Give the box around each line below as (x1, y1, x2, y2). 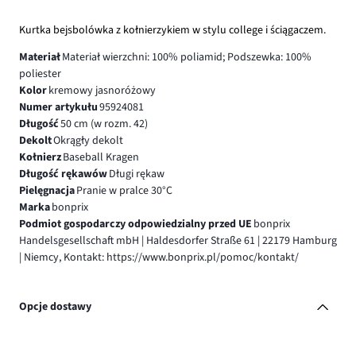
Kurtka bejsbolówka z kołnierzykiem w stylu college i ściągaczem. (19, 21, 326, 38)
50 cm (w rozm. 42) (60, 115, 148, 132)
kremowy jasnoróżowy (48, 82, 156, 99)
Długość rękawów (19, 165, 107, 182)
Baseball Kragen (62, 149, 139, 165)
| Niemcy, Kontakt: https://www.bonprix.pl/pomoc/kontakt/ (19, 249, 299, 265)
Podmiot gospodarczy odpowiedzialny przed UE (19, 215, 252, 232)
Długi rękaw (108, 165, 164, 182)
